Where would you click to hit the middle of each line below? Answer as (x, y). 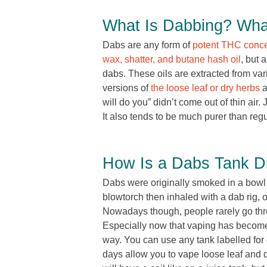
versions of (127, 88)
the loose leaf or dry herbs (205, 88)
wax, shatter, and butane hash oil (172, 59)
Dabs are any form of (148, 45)
